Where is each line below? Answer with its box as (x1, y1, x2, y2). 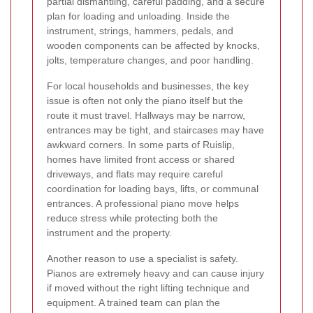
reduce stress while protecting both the (47, 212, 218, 224)
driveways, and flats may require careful (47, 168, 223, 180)
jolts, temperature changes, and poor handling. (47, 54, 254, 66)
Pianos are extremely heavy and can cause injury (47, 267, 264, 279)
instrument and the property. (47, 226, 172, 238)
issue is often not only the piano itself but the (47, 94, 243, 106)
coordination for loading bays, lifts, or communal (47, 182, 259, 194)
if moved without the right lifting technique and (47, 282, 249, 293)
